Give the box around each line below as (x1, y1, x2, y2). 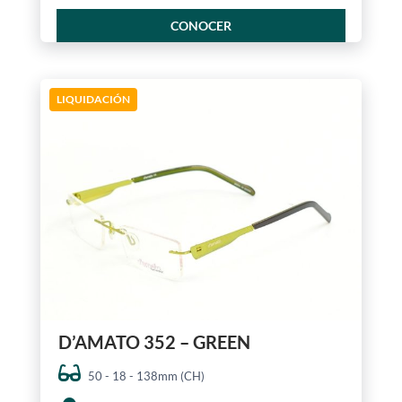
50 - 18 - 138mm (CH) (87, 369, 205, 384)
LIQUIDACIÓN (56, 92, 130, 107)
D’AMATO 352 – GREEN (57, 331, 250, 354)
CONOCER (170, 18, 232, 34)
